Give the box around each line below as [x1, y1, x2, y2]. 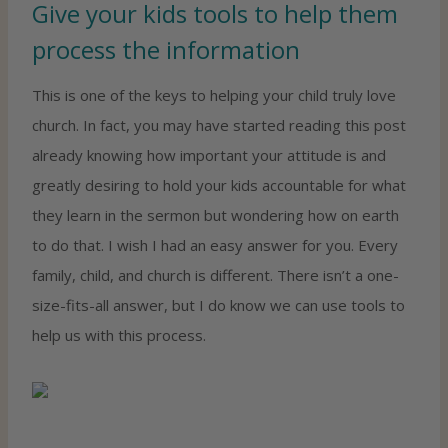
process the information [32, 32, 300, 66]
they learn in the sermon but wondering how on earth [32, 204, 399, 225]
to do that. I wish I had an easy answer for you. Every [32, 234, 398, 255]
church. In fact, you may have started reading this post [32, 114, 406, 135]
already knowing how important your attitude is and [32, 144, 386, 165]
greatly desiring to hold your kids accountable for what [32, 174, 406, 195]
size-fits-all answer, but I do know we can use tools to [32, 294, 405, 315]
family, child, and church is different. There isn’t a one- [32, 264, 399, 285]
